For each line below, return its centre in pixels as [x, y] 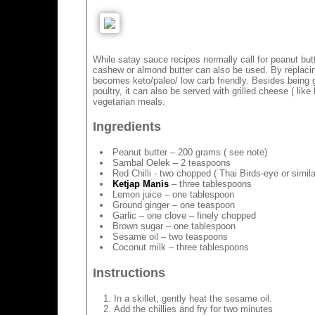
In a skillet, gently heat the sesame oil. [193, 298]
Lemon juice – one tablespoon [173, 195]
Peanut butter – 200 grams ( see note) [190, 153]
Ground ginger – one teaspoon [174, 205]
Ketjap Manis [141, 184]
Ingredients [127, 127]
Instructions [129, 272]
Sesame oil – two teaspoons [170, 237]
